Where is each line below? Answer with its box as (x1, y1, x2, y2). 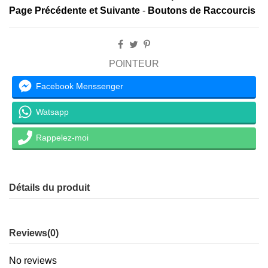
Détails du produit (9, 182, 90, 193)
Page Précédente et (9, 5, 100, 16)
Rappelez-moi (36, 132, 89, 142)
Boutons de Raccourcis (148, 5, 255, 16)
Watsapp (36, 106, 69, 117)
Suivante (100, 5, 140, 16)
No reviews (9, 255, 57, 266)
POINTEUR (109, 58, 159, 69)
